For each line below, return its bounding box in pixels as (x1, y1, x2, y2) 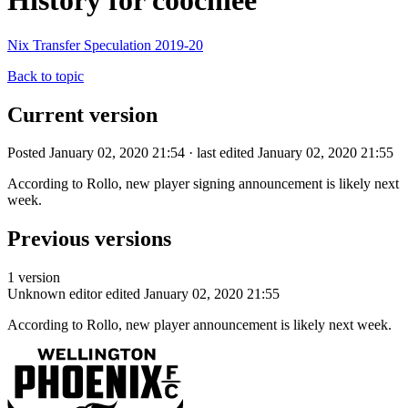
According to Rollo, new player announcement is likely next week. (7, 317, 392, 333)
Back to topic (7, 67, 84, 84)
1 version (7, 270, 60, 286)
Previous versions (7, 227, 171, 251)
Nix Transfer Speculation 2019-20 (7, 36, 203, 53)
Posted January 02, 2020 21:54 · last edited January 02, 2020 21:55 (7, 145, 393, 161)
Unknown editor (7, 286, 102, 302)
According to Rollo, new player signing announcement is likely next (7, 176, 399, 192)
